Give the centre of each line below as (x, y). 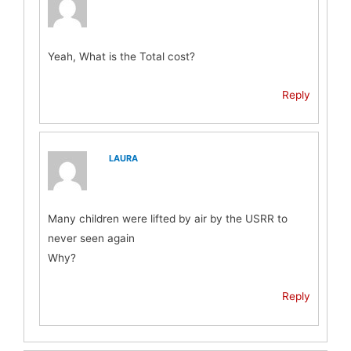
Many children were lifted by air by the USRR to (168, 219)
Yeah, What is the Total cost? (122, 56)
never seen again (92, 239)
